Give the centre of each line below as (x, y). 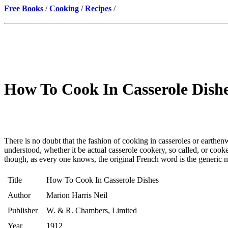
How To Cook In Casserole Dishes (103, 180)
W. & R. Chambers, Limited (92, 210)
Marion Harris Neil (77, 195)
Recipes (98, 8)
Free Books (24, 8)
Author (19, 195)
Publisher (23, 210)
